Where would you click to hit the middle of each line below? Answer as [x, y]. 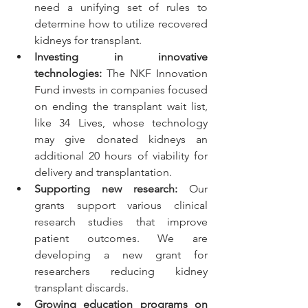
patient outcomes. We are [121, 239]
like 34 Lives [68, 123]
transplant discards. [83, 288]
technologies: [68, 74]
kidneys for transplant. [88, 41]
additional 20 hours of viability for [121, 156]
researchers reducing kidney [121, 272]
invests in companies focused [134, 90]
